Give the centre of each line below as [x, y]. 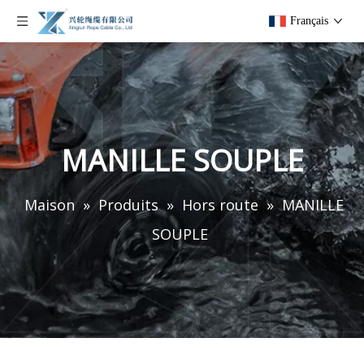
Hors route [220, 205]
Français [309, 21]
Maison [50, 205]
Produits [128, 205]
